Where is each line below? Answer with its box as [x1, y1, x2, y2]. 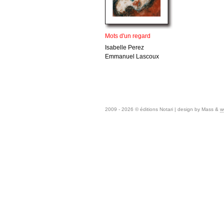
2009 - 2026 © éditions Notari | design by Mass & [105, 106, 220, 112]
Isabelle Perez [105, 44, 144, 51]
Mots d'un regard [105, 32, 150, 39]
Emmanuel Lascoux [105, 53, 159, 60]
